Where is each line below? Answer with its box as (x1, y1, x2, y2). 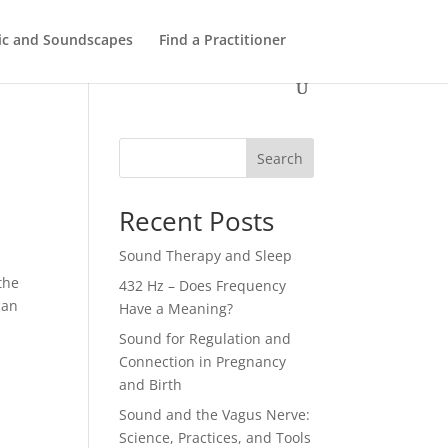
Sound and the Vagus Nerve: (119, 405, 311, 424)
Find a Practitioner (159, 30, 287, 49)
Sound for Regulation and (119, 329, 292, 348)
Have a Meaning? (119, 299, 234, 318)
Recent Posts (119, 203, 275, 239)
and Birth (119, 375, 183, 394)
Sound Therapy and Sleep (119, 246, 293, 265)
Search (256, 148, 303, 168)
